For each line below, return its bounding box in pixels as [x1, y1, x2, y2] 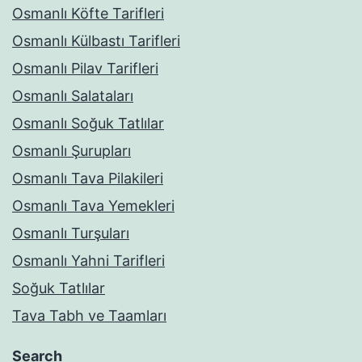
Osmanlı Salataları [12, 86, 133, 104]
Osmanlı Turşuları [12, 224, 129, 242]
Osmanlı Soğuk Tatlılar [12, 114, 164, 132]
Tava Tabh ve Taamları [12, 306, 166, 324]
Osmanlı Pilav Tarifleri [12, 59, 158, 77]
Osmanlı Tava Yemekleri [12, 196, 175, 214]
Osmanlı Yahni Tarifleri [12, 251, 165, 269]
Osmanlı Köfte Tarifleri [12, 4, 164, 22]
